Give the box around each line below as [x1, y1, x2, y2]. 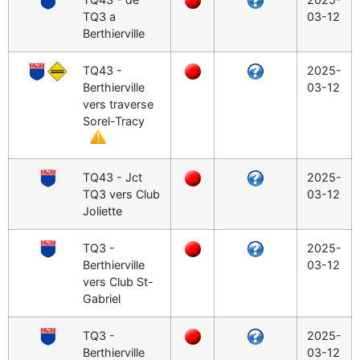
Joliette [83, 204, 122, 219]
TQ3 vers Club [83, 187, 160, 202]
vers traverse [83, 97, 153, 112]
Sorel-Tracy [83, 114, 145, 129]
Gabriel [83, 292, 121, 306]
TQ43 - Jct [83, 170, 142, 185]
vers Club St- [83, 275, 153, 289]
